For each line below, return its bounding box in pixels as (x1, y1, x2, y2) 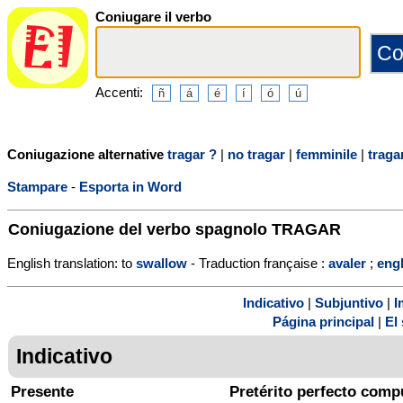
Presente (11, 383, 74, 401)
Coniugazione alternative (7, 146, 167, 162)
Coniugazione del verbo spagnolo (8, 219, 272, 238)
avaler (328, 255, 366, 271)
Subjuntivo (315, 295, 383, 311)
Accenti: (95, 84, 143, 100)
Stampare (7, 178, 67, 194)
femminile (296, 146, 357, 162)
